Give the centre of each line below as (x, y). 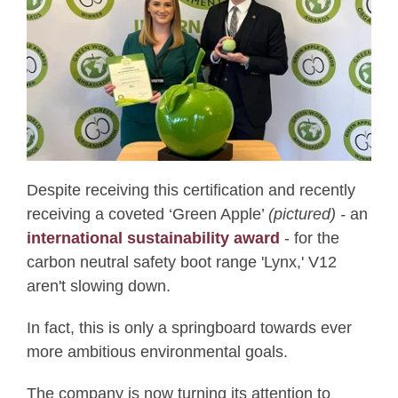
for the (314, 239)
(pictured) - (309, 215)
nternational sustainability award (158, 239)
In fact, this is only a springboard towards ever (189, 328)
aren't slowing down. (99, 287)
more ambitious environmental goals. (162, 352)
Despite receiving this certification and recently (191, 191)
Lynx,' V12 (300, 263)
